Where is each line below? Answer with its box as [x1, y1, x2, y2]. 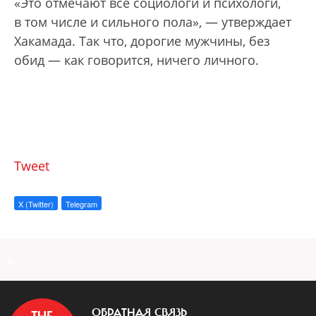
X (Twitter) [18, 198, 54, 210]
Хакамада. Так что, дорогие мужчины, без [14, 32, 270, 50]
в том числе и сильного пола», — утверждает [14, 13, 291, 31]
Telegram [66, 198, 97, 210]
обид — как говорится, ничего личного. [14, 51, 259, 69]
